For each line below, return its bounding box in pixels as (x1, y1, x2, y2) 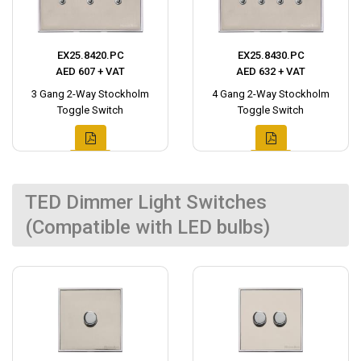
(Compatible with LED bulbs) (25, 216, 270, 239)
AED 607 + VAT (56, 65, 125, 78)
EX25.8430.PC (237, 49, 305, 62)
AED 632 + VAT (236, 65, 305, 78)
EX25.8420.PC (56, 49, 124, 62)
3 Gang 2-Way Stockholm (31, 88, 149, 101)
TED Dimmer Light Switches (25, 191, 267, 214)
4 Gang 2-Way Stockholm (212, 88, 330, 101)
